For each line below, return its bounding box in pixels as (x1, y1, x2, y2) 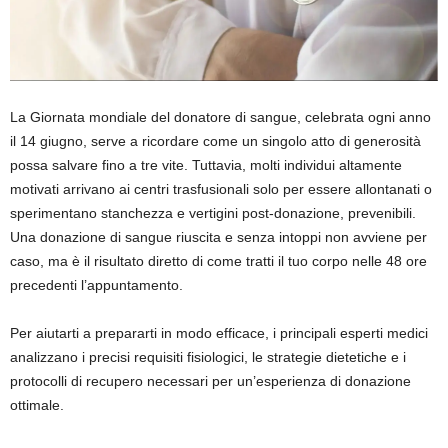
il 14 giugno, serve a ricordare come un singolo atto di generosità (10, 133, 421, 150)
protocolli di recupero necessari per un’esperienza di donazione (10, 373, 411, 390)
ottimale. (10, 397, 64, 414)
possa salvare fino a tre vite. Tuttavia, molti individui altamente (10, 157, 402, 174)
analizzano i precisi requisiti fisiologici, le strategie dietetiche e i (10, 349, 406, 366)
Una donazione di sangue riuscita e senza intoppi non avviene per (10, 229, 427, 246)
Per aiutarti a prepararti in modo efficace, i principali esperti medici (10, 325, 428, 342)
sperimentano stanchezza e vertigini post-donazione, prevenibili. (10, 205, 416, 222)
